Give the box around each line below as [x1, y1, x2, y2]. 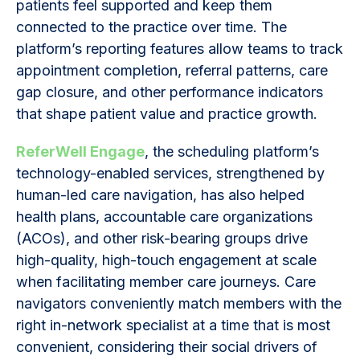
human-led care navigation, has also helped [16, 186, 305, 203]
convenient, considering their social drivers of [16, 337, 317, 355]
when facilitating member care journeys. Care [16, 272, 316, 290]
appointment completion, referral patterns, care [16, 61, 328, 79]
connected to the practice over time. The [16, 18, 287, 35]
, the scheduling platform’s [145, 142, 319, 160]
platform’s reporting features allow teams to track [16, 39, 343, 57]
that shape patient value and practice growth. [16, 104, 321, 122]
